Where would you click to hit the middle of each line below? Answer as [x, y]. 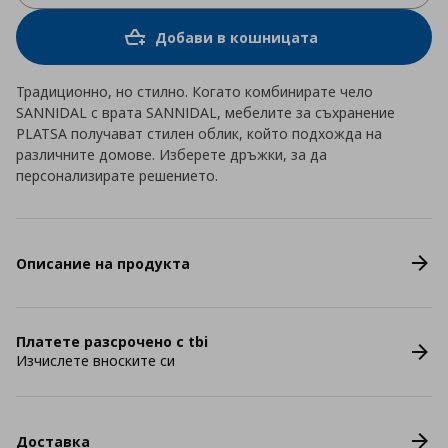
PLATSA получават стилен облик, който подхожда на [199, 133]
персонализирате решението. [117, 175]
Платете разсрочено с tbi [112, 341]
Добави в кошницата [236, 37]
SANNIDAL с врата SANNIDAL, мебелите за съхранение [205, 112]
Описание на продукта [103, 263]
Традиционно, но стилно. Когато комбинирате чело [194, 91]
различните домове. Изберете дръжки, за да [171, 154]
